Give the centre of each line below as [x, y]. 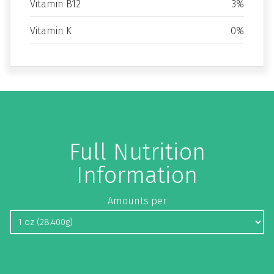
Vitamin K [51, 31]
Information [137, 175]
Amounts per [137, 201]
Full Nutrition [137, 152]
